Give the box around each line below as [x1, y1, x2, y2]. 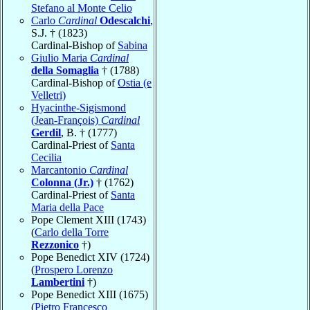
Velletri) [31, 89, 66, 101]
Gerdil [31, 126, 61, 138]
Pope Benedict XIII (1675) [31, 288, 148, 300]
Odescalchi [100, 14, 150, 26]
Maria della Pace [31, 201, 104, 213]
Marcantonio [31, 163, 89, 176]
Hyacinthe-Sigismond [31, 101, 126, 113]
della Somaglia [31, 64, 99, 76]
